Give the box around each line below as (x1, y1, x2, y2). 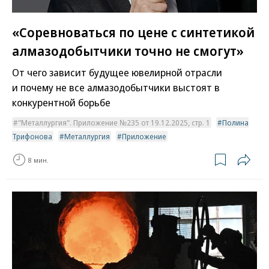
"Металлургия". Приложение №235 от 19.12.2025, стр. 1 (18, 117, 210, 128)
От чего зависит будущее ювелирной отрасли (12, 65, 222, 80)
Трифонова (12, 131, 52, 142)
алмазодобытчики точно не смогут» (12, 41, 244, 60)
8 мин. (28, 155, 49, 165)
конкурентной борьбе (12, 95, 110, 110)
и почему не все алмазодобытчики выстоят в (12, 80, 220, 95)
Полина (222, 117, 249, 128)
